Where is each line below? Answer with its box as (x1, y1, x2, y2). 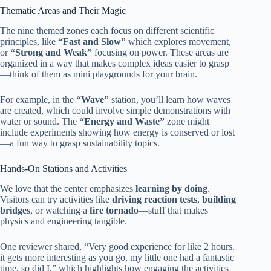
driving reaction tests (112, 194, 197, 204)
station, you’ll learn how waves (109, 94, 230, 105)
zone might (165, 116, 209, 126)
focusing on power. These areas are (92, 47, 229, 57)
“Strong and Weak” (10, 47, 92, 57)
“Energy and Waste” (79, 116, 165, 126)
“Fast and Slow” (58, 36, 126, 47)
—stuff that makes (139, 204, 208, 215)
